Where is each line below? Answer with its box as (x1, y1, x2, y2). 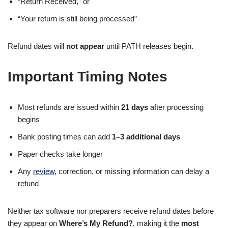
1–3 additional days (112, 132, 180, 141)
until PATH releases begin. (104, 42, 193, 50)
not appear (66, 42, 104, 50)
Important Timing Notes (8, 69, 167, 84)
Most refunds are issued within (18, 103, 121, 111)
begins (18, 115, 40, 124)
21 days (121, 103, 148, 111)
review (33, 167, 54, 176)
